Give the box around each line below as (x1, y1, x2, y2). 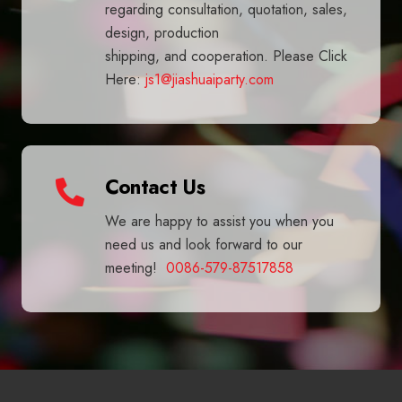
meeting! (104, 257, 166, 278)
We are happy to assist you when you (104, 210, 334, 232)
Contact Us (104, 171, 205, 201)
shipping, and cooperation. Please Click (104, 46, 347, 67)
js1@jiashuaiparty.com (144, 69, 274, 91)
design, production (104, 22, 219, 44)
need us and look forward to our (104, 233, 302, 255)
